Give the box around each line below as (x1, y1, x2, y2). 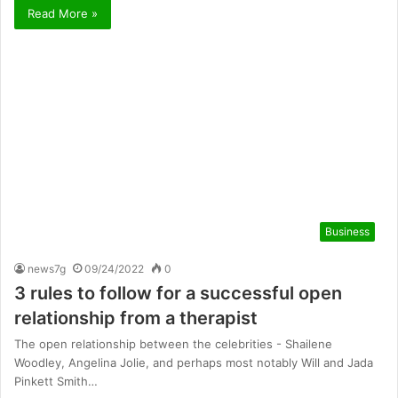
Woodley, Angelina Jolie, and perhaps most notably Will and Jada (14, 354, 373, 370)
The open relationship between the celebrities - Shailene (14, 336, 332, 351)
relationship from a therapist (14, 306, 258, 329)
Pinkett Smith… (14, 373, 98, 388)
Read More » (28, 6, 98, 21)
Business (325, 224, 370, 238)
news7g (28, 261, 66, 275)
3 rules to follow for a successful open (14, 282, 342, 304)
